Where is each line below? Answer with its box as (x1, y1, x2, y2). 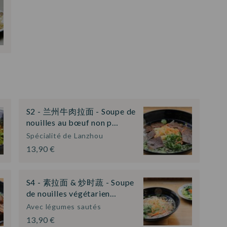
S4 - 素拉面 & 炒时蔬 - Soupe (26, 177, 135, 187)
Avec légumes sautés (26, 202, 101, 211)
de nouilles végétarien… (26, 188, 117, 199)
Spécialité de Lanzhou (26, 131, 103, 140)
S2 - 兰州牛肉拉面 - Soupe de (26, 106, 136, 116)
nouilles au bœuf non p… (26, 117, 119, 127)
